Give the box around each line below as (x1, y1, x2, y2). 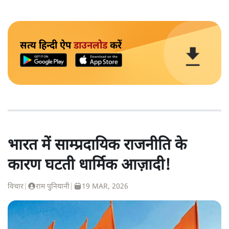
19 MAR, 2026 (82, 181, 128, 192)
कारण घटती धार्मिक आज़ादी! (8, 155, 170, 176)
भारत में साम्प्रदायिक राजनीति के (8, 135, 187, 156)
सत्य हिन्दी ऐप (20, 39, 74, 53)
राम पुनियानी (36, 181, 70, 192)
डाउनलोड (74, 39, 107, 53)
